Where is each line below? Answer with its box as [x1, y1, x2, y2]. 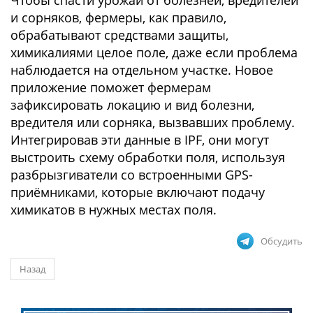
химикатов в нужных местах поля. [10, 201, 217, 218]
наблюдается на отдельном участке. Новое [10, 61, 273, 78]
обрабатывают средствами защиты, [10, 27, 228, 43]
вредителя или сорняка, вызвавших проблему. [10, 114, 295, 131]
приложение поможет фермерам [10, 79, 211, 96]
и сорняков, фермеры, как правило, [10, 9, 226, 26]
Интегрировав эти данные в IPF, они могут [10, 131, 269, 148]
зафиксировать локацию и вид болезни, [10, 96, 254, 113]
